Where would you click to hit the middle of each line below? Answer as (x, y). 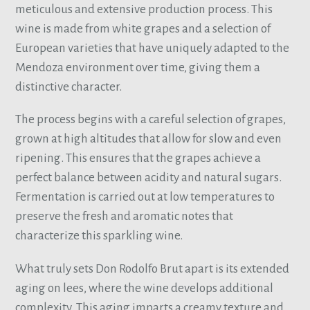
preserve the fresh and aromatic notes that (125, 217)
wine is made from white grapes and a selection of (143, 29)
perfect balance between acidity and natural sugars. (149, 178)
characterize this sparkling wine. (100, 236)
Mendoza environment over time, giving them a (138, 68)
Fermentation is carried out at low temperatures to (145, 197)
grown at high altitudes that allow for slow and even (149, 139)
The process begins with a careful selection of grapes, (151, 120)
